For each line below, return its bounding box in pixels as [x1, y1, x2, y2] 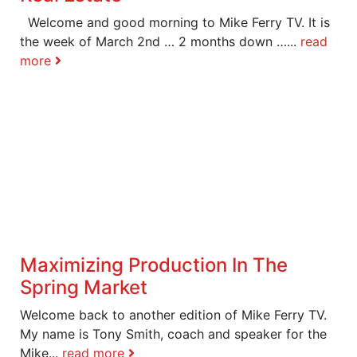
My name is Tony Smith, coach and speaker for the [20, 325, 327, 342]
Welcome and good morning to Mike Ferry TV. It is [20, 14, 330, 30]
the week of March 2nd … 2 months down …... [20, 33, 300, 49]
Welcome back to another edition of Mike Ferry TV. [20, 306, 327, 323]
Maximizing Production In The [20, 253, 288, 277]
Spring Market [20, 275, 147, 299]
